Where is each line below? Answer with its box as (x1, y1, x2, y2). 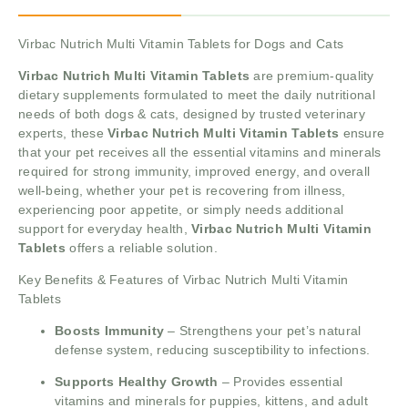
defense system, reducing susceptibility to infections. (55, 342, 371, 358)
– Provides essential (218, 374, 343, 390)
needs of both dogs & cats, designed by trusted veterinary (18, 107, 365, 122)
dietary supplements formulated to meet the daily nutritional (18, 87, 375, 103)
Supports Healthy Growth (55, 374, 219, 390)
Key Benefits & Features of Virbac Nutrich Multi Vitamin (18, 272, 349, 288)
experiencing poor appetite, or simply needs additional (18, 202, 344, 218)
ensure (339, 126, 385, 141)
